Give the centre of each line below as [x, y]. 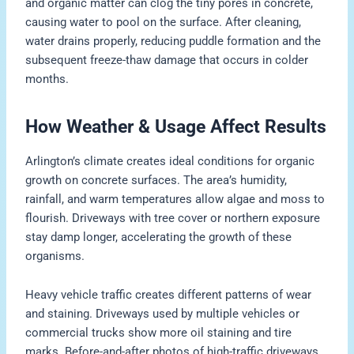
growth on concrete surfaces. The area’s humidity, [156, 180]
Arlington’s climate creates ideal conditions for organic [170, 161]
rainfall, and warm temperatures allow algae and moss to [175, 199]
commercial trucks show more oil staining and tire [159, 333]
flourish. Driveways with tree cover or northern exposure [173, 218]
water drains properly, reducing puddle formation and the [173, 41]
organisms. [55, 256]
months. [47, 79]
